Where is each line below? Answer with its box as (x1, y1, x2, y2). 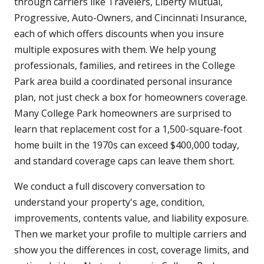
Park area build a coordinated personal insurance (14, 75, 232, 88)
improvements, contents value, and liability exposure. (14, 212, 249, 225)
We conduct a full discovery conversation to (14, 180, 205, 193)
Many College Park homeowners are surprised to (14, 107, 232, 120)
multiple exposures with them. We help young (14, 43, 216, 57)
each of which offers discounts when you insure (14, 27, 224, 41)
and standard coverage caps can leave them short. (14, 154, 235, 168)
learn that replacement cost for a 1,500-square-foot (14, 123, 242, 136)
